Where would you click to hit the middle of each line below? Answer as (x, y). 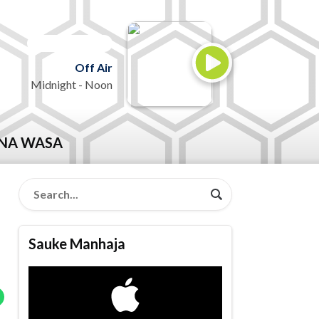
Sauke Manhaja (77, 244)
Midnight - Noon (72, 84)
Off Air (94, 67)
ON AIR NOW (70, 43)
